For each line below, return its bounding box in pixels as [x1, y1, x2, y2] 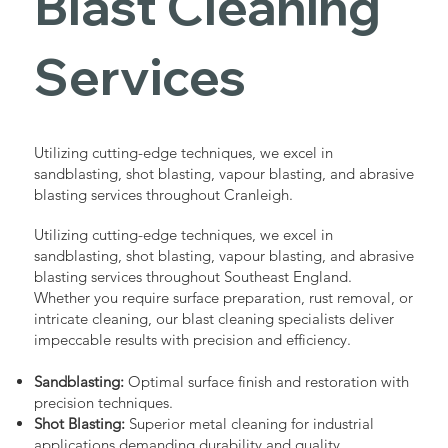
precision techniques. [33, 393, 173, 413]
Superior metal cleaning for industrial [124, 414, 374, 434]
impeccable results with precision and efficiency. [33, 330, 351, 350]
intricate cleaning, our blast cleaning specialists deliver [33, 309, 394, 329]
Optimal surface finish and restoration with [123, 372, 409, 392]
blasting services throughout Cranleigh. [33, 184, 293, 204]
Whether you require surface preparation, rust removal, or [33, 288, 413, 308]
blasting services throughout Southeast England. [33, 267, 352, 287]
